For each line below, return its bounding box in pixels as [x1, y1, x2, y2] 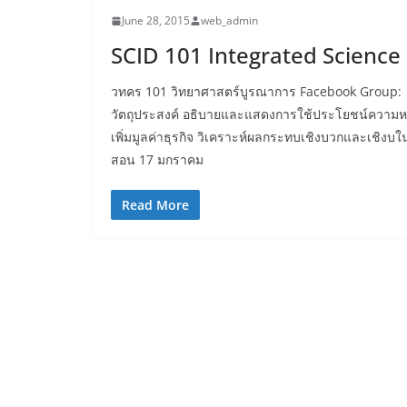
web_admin [201, 13, 258, 29]
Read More [122, 196, 189, 214]
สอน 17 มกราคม [111, 151, 203, 169]
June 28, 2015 [122, 13, 190, 29]
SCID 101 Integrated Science [111, 40, 401, 71]
